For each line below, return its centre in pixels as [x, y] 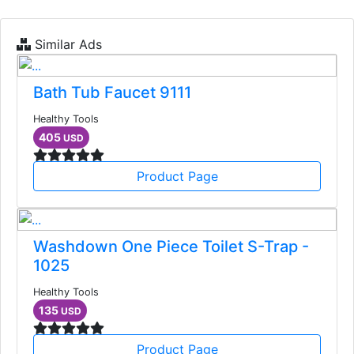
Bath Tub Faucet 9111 [112, 93]
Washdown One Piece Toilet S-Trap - [171, 247]
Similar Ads [66, 45]
